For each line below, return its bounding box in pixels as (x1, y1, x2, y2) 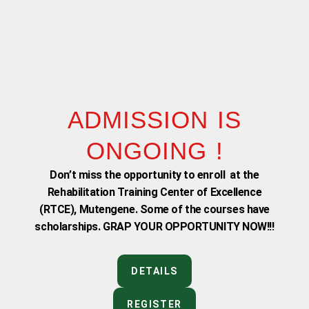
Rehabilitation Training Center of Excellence (47, 185, 262, 199)
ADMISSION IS (68, 106, 241, 133)
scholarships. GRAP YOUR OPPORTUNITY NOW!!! (34, 219, 275, 233)
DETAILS (131, 265, 178, 277)
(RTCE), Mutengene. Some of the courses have (39, 202, 270, 216)
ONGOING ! (86, 137, 223, 164)
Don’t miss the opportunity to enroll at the (50, 168, 259, 181)
